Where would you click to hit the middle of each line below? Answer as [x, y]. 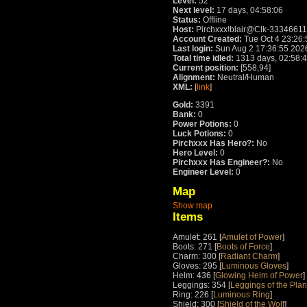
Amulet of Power [252, 237]
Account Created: [207, 39]
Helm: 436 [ [194, 276]
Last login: [193, 49]
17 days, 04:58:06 [249, 11]
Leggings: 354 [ [201, 285]
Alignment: [194, 78]
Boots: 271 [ [195, 247]
